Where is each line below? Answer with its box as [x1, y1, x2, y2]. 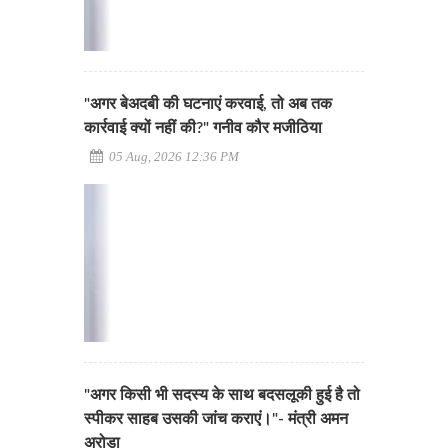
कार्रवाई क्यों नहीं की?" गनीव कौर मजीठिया [84, 120, 322, 136]
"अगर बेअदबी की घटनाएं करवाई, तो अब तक [84, 96, 332, 112]
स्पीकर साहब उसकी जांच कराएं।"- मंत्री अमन [84, 410, 348, 427]
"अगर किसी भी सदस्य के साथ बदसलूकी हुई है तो [84, 386, 360, 403]
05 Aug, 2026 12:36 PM [106, 149, 239, 164]
